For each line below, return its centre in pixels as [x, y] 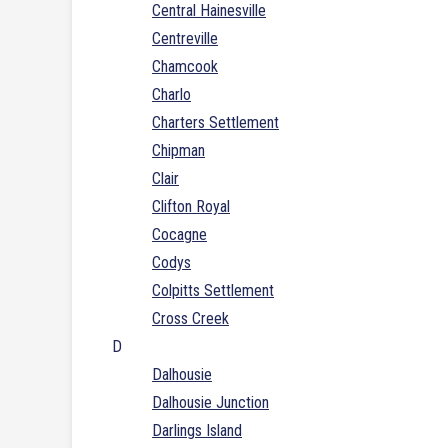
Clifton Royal [191, 207]
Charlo [171, 95]
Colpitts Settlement [213, 291]
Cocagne [179, 235]
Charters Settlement [215, 123]
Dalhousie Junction [210, 403]
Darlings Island [197, 431]
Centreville [185, 39]
